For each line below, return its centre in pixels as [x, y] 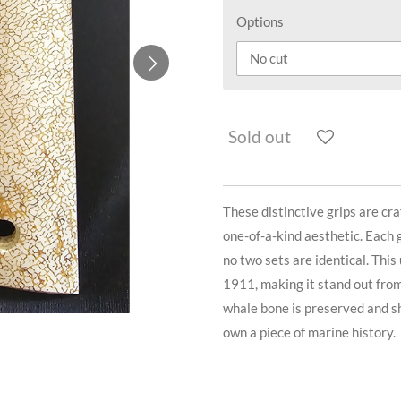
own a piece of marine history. [309, 332]
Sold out [260, 137]
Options [260, 21]
